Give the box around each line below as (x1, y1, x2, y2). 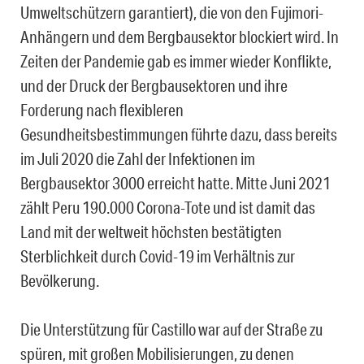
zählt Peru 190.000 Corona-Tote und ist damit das (20, 197, 315, 218)
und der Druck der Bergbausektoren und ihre (20, 76, 288, 96)
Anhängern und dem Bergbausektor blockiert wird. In (20, 27, 339, 47)
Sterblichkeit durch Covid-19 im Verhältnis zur (20, 246, 295, 266)
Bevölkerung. (20, 271, 99, 291)
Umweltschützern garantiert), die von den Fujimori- (20, 2, 323, 23)
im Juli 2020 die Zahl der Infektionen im (20, 149, 255, 169)
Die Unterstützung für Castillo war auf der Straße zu (20, 319, 323, 340)
